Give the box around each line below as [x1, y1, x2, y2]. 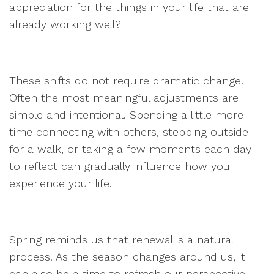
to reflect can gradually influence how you [9, 160, 230, 172]
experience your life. [9, 177, 112, 190]
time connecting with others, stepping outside [9, 125, 248, 138]
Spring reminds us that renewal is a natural [9, 233, 233, 246]
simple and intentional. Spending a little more [9, 108, 243, 121]
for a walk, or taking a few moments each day [9, 143, 251, 155]
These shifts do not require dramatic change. [9, 74, 243, 87]
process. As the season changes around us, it [9, 250, 245, 263]
